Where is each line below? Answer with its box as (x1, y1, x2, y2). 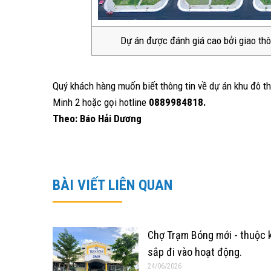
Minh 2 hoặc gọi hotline (53, 96, 149, 108)
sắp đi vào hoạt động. (148, 246, 242, 258)
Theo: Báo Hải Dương (53, 113, 142, 125)
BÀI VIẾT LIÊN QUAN (53, 177, 172, 194)
